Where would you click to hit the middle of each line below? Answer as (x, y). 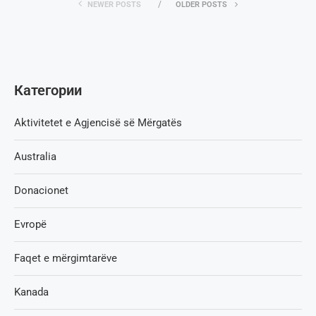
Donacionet (41, 190)
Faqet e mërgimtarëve (66, 258)
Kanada (31, 292)
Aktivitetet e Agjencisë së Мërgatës (98, 122)
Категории (48, 90)
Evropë (30, 224)
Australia (35, 156)
